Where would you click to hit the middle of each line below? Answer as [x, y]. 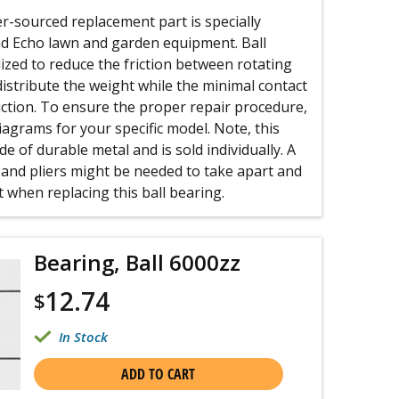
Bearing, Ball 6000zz [137, 262]
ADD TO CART [159, 374]
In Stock [83, 337]
